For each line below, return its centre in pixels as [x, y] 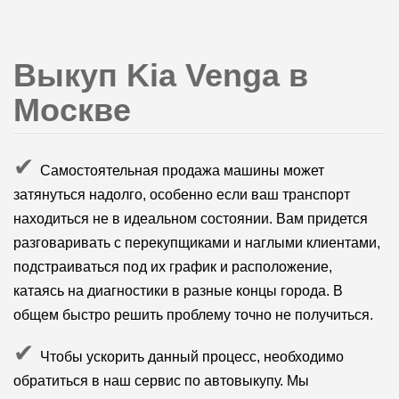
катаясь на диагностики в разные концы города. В [178, 290]
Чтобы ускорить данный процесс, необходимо [191, 356]
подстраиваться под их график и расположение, [172, 266]
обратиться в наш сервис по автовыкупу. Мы [161, 380]
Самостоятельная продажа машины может [182, 170]
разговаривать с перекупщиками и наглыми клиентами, [196, 242]
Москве [72, 110]
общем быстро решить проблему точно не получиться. [193, 314]
